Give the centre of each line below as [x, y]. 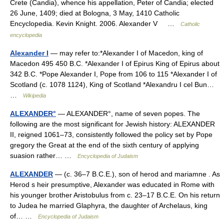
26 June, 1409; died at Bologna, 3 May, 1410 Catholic [95, 13]
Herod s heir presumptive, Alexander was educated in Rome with [112, 184]
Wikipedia [34, 95]
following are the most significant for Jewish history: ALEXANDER [112, 124]
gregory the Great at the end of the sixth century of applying [104, 145]
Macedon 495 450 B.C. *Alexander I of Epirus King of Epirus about [115, 63]
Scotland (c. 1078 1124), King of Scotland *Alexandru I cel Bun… [112, 84]
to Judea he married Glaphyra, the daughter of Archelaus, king [109, 205]
